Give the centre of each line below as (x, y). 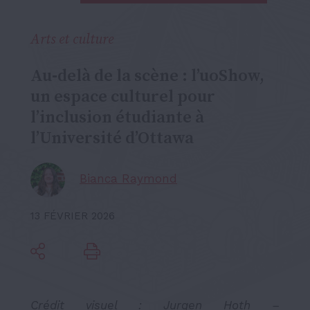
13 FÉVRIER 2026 (73, 216)
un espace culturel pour (123, 97)
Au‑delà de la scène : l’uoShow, (147, 76)
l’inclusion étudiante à (117, 117)
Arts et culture (72, 39)
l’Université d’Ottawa (112, 138)
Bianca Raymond (128, 179)
